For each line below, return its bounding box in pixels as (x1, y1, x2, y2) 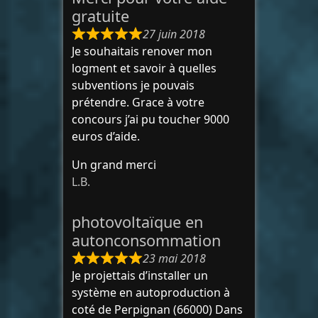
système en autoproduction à (72, 285, 230, 300)
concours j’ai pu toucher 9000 (72, 111, 229, 127)
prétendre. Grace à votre (72, 94, 204, 110)
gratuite (72, 6, 129, 26)
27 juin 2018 (143, 26, 205, 42)
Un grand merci (72, 157, 156, 172)
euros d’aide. (72, 128, 140, 144)
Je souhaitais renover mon (72, 43, 212, 59)
